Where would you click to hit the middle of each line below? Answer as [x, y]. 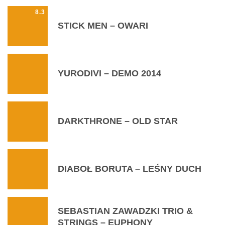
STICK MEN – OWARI [103, 26]
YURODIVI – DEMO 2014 [109, 74]
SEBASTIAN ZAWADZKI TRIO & [125, 211]
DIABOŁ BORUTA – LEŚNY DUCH [130, 169]
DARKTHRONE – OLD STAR [118, 121]
